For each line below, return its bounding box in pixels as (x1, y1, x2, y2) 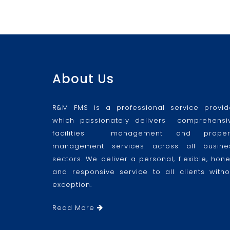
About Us (52, 70, 114, 87)
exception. (52, 180, 92, 189)
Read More (52, 202, 97, 213)
